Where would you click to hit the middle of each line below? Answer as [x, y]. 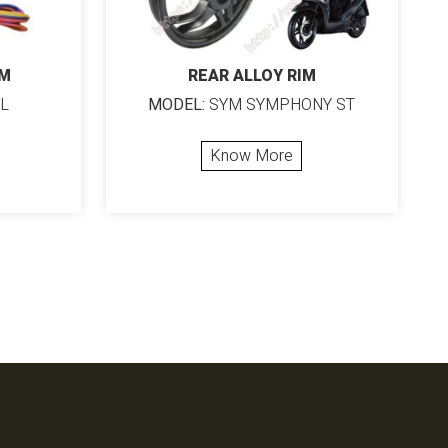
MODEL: [177, 105]
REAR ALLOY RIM [251, 76]
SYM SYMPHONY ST [280, 105]
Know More [252, 156]
